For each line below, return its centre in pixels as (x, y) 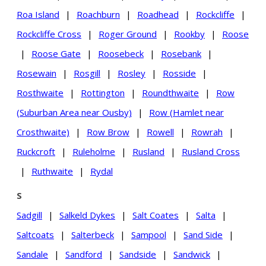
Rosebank (181, 53)
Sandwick (192, 254)
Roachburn (98, 14)
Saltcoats (35, 234)
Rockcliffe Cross (49, 34)
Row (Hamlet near (186, 112)
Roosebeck (121, 53)
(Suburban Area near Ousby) (74, 112)
